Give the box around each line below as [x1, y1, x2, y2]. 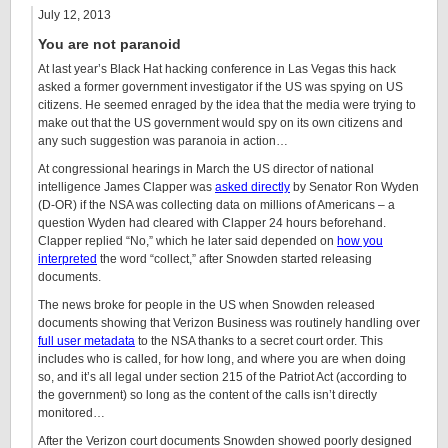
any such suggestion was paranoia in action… [38, 134, 288, 148]
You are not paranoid [38, 36, 181, 52]
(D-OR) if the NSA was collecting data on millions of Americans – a [38, 198, 395, 212]
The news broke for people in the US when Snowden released [38, 298, 375, 312]
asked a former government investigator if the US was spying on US [38, 80, 403, 94]
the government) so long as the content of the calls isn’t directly [38, 388, 377, 402]
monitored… [38, 406, 105, 420]
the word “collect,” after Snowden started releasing [97, 252, 372, 266]
